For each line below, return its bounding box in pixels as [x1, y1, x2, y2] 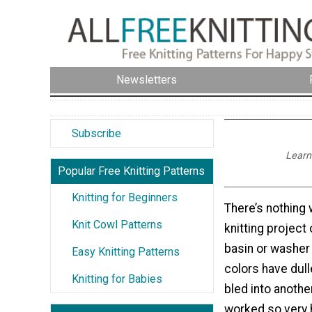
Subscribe [72, 126, 121, 140]
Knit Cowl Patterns [72, 217, 162, 231]
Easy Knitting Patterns [72, 244, 180, 258]
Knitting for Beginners [72, 190, 178, 204]
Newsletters [116, 73, 177, 87]
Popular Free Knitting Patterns [58, 164, 205, 178]
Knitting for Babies [72, 272, 162, 286]
